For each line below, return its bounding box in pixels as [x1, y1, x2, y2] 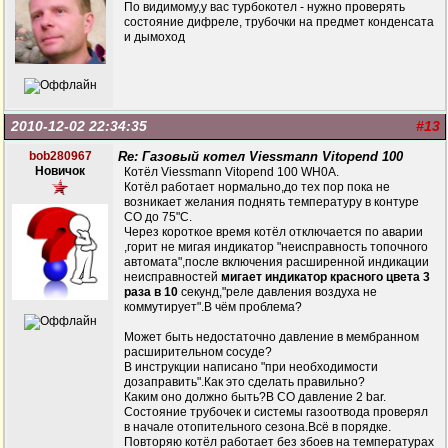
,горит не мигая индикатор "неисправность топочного [124, 240, 428, 254]
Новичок [35, 164, 85, 178]
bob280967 [28, 149, 92, 163]
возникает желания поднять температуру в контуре [124, 195, 419, 209]
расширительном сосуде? [124, 345, 272, 359]
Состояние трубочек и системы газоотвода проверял [124, 405, 428, 419]
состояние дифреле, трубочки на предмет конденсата [124, 15, 434, 29]
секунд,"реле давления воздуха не [178, 285, 377, 299]
